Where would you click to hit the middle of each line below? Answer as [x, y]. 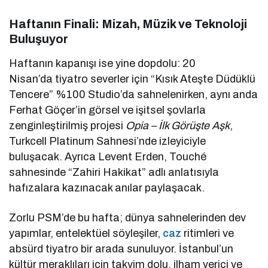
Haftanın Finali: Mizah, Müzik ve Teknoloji [128, 24]
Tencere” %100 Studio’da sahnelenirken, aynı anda [134, 94]
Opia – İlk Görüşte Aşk [178, 125]
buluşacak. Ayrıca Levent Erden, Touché [108, 156]
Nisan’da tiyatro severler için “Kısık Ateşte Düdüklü [133, 79]
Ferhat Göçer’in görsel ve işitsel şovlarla [108, 110]
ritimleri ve [208, 233]
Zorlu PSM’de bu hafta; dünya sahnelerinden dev [128, 217]
